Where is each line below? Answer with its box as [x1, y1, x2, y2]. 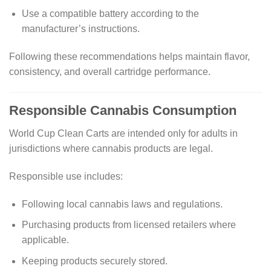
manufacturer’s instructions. [21, 24, 140, 34]
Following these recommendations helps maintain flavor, [9, 51, 250, 62]
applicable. [21, 235, 69, 246]
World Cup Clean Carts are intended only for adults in [9, 128, 238, 139]
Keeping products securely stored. [21, 255, 168, 266]
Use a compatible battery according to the [21, 8, 199, 19]
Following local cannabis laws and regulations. [21, 198, 223, 209]
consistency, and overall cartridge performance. [9, 67, 211, 77]
